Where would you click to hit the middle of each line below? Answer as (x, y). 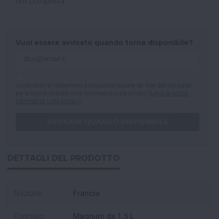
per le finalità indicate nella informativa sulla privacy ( (83, 94)
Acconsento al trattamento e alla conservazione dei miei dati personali (104, 86)
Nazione (28, 194)
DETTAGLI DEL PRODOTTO (64, 158)
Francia (86, 194)
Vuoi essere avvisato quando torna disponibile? (104, 43)
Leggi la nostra (169, 94)
